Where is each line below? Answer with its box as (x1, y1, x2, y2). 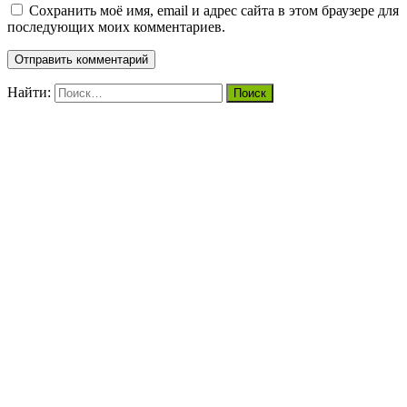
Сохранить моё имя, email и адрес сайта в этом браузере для (29, 2, 399, 18)
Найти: (7, 84, 51, 100)
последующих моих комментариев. (7, 18, 225, 35)
